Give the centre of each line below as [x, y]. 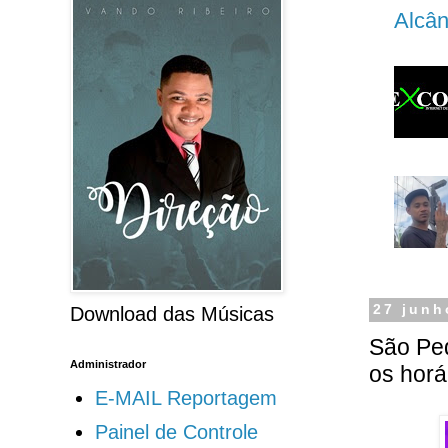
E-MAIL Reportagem [186, 398]
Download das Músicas [172, 314]
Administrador [108, 364]
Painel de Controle [176, 432]
